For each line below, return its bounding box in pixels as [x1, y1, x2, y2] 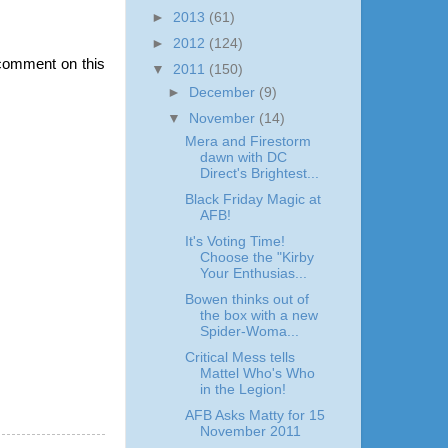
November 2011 [199, 424, 301, 440]
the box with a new [199, 307, 318, 323]
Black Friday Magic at [184, 191, 321, 207]
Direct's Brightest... [199, 165, 319, 181]
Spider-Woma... [199, 323, 299, 339]
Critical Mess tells [184, 350, 295, 365]
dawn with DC [199, 149, 287, 165]
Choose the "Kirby [199, 249, 314, 265]
